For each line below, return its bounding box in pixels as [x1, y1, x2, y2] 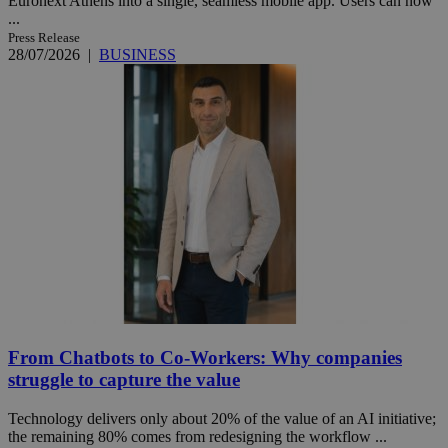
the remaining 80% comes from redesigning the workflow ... [8, 427, 387, 445]
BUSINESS [99, 46, 176, 64]
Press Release [8, 30, 80, 46]
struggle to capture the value [8, 369, 240, 391]
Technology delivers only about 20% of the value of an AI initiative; [8, 409, 436, 427]
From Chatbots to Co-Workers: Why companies [8, 347, 402, 369]
